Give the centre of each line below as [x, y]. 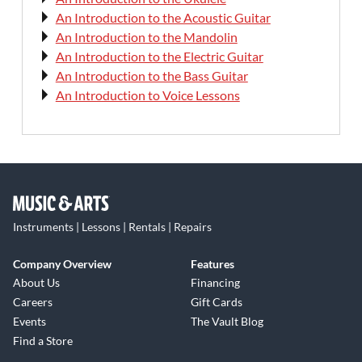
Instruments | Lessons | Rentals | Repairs [112, 226]
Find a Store [43, 340]
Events [29, 321]
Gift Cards [217, 301]
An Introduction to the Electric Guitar [159, 57]
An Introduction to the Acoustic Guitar [163, 18]
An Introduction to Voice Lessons [147, 95]
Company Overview [62, 263]
